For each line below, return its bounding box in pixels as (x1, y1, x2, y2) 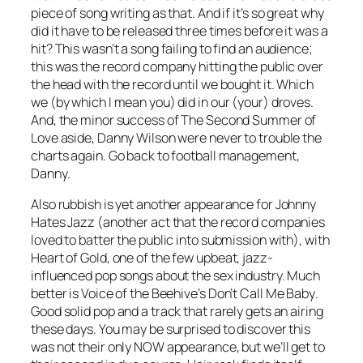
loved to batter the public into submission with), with (31, 230, 330, 249)
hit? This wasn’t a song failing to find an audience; (31, 39, 313, 58)
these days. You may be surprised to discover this (31, 319, 311, 338)
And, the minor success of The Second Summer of (31, 110, 317, 129)
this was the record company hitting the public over (31, 57, 323, 75)
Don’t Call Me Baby (207, 284, 315, 302)
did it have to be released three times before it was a (31, 21, 328, 40)
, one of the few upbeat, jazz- (106, 248, 273, 267)
